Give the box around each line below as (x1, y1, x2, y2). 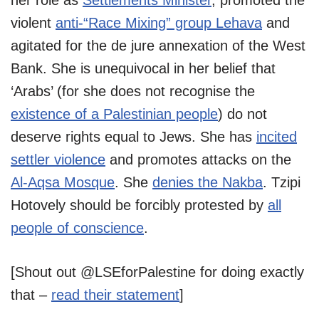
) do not (218, 105, 267, 122)
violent (11, 14, 56, 31)
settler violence (11, 151, 105, 167)
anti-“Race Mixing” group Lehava (56, 14, 262, 31)
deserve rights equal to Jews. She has (11, 128, 256, 145)
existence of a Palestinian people (11, 105, 218, 122)
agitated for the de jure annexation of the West (11, 37, 305, 53)
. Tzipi (263, 174, 300, 190)
